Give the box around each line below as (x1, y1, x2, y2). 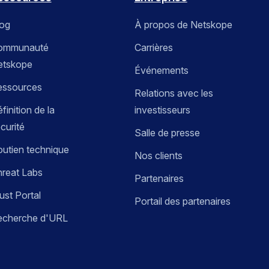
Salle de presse (134, 127, 200, 139)
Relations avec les (134, 87, 213, 100)
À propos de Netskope (134, 19, 232, 31)
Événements (134, 64, 189, 77)
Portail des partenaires (134, 195, 231, 208)
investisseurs (134, 104, 190, 116)
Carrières (134, 41, 173, 54)
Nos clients (134, 150, 183, 162)
